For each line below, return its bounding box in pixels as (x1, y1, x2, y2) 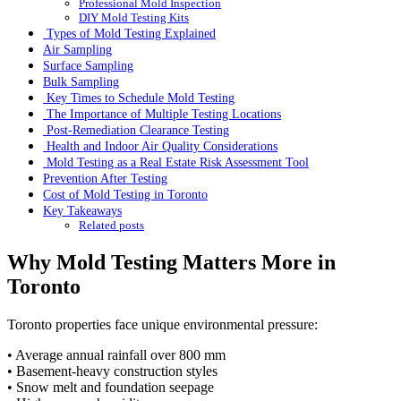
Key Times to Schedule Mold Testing (43, 90, 235, 106)
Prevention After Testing (43, 171, 167, 186)
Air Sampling (43, 42, 112, 57)
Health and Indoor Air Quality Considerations (43, 139, 277, 154)
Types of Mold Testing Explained (43, 26, 216, 41)
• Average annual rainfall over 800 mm (7, 347, 226, 363)
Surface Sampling (43, 58, 133, 73)
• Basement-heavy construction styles (7, 363, 218, 380)
